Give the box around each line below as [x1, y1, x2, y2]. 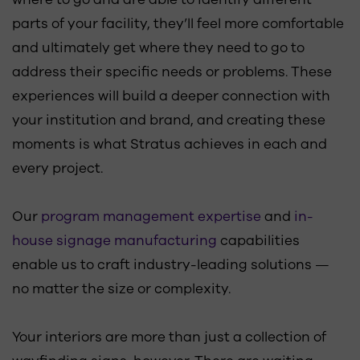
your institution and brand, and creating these [12, 111, 325, 129]
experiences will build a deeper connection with [12, 87, 330, 105]
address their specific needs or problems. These [12, 63, 332, 81]
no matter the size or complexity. [12, 280, 231, 298]
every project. [12, 159, 103, 178]
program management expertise [41, 207, 261, 226]
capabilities [217, 231, 300, 250]
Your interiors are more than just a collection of [12, 328, 326, 346]
